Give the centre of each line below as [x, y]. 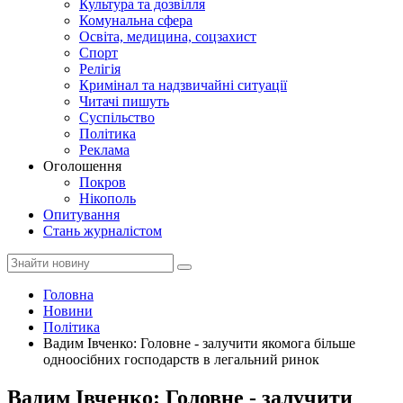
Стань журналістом [103, 231]
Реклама [104, 150]
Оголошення [82, 166]
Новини [68, 311]
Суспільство [117, 117]
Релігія [100, 69]
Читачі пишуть [124, 101]
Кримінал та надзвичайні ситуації [183, 85]
